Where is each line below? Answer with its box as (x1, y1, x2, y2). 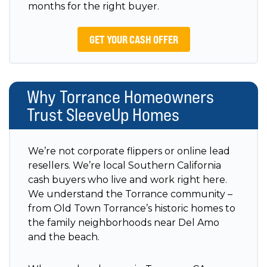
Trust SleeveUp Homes (27, 103, 179, 125)
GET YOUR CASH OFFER (89, 32, 178, 46)
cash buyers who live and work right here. (28, 173, 227, 185)
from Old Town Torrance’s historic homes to (28, 202, 235, 214)
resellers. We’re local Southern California (28, 159, 221, 171)
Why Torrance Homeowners (27, 85, 214, 107)
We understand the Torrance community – (28, 188, 232, 200)
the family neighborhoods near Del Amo (28, 216, 219, 228)
